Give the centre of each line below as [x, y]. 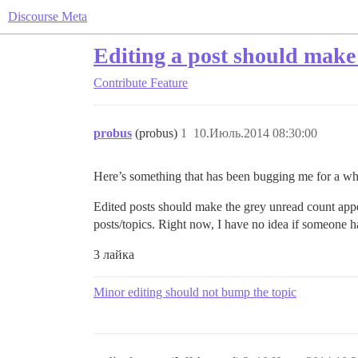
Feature [169, 83]
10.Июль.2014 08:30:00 [255, 133]
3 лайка [114, 255]
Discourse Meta [48, 16]
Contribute [120, 83]
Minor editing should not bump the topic [195, 292]
